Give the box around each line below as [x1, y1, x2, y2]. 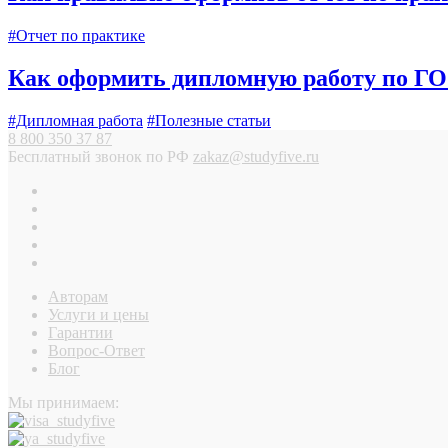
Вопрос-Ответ [48, 342, 145, 360]
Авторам [48, 288, 108, 306]
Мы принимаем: [8, 394, 119, 412]
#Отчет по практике [8, 27, 145, 45]
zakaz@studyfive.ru [193, 148, 319, 166]
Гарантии [48, 324, 113, 342]
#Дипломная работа [8, 112, 143, 130]
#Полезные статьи [147, 112, 271, 130]
